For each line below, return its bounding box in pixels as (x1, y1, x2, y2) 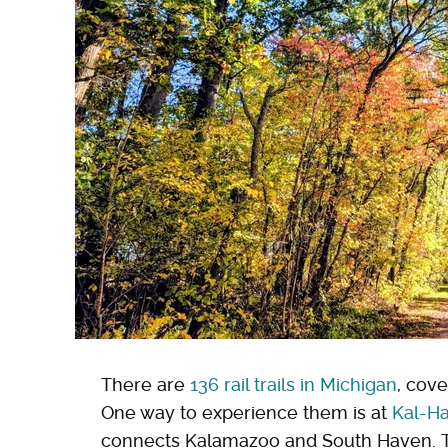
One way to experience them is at (101, 401, 392, 423)
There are (101, 373, 190, 395)
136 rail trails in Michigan (190, 373, 397, 395)
